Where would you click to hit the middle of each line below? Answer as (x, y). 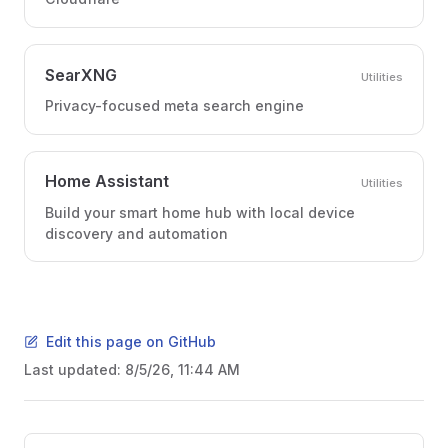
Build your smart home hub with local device (200, 212)
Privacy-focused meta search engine (174, 105)
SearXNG (81, 74)
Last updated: (74, 370)
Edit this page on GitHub (131, 342)
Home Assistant (107, 181)
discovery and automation (136, 233)
